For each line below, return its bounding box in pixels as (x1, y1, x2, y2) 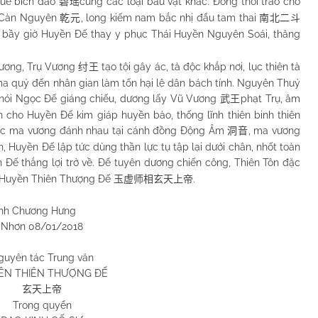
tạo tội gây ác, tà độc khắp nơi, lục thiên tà (102, 61, 301, 72)
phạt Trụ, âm (241, 93, 301, 104)
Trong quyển (12, 300, 72, 311)
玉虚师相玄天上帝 (114, 174, 193, 185)
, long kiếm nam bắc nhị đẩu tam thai (80, 12, 260, 23)
